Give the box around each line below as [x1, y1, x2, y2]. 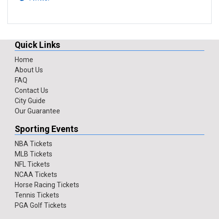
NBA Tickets [15, 140, 52, 148]
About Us [15, 66, 43, 74]
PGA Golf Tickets [15, 201, 66, 210]
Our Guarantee [15, 107, 60, 115]
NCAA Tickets [15, 171, 57, 179]
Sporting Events [15, 124, 78, 134]
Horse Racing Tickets [15, 181, 79, 189]
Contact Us [15, 87, 48, 95]
